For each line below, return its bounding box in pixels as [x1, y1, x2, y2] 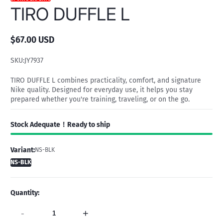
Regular [10, 39, 41, 50]
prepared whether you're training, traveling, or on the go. [10, 95, 190, 104]
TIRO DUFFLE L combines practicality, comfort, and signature [10, 76, 201, 85]
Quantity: [10, 189, 39, 198]
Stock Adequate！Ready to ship [10, 120, 110, 129]
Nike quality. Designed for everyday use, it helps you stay [10, 85, 193, 94]
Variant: [10, 146, 35, 155]
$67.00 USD [10, 34, 54, 45]
